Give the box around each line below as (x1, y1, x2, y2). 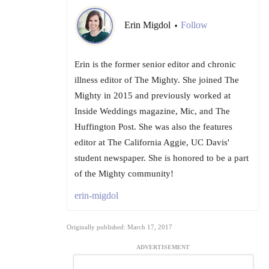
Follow (181, 20, 208, 31)
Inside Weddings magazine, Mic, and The (74, 106, 230, 116)
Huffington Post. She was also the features (74, 122, 232, 132)
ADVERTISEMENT (136, 244, 190, 251)
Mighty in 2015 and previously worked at (74, 91, 231, 101)
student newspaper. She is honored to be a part (74, 153, 249, 163)
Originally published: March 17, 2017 (67, 223, 172, 231)
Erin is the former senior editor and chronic (74, 59, 236, 70)
